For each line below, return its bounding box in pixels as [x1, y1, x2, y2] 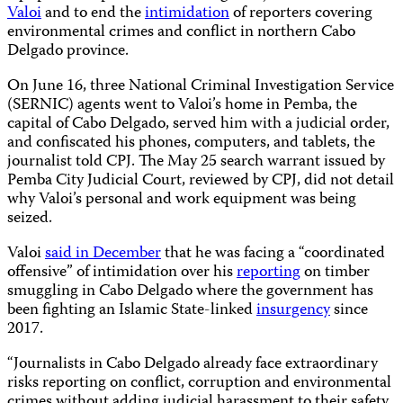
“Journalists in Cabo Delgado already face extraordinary [7, 351, 378, 378]
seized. [7, 205, 56, 232]
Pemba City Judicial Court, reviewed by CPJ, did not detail [7, 167, 394, 194]
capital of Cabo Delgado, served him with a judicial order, [7, 111, 390, 138]
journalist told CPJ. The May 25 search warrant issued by [7, 148, 385, 175]
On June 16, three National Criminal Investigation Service [7, 73, 394, 100]
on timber [300, 259, 370, 286]
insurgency [256, 297, 330, 324]
